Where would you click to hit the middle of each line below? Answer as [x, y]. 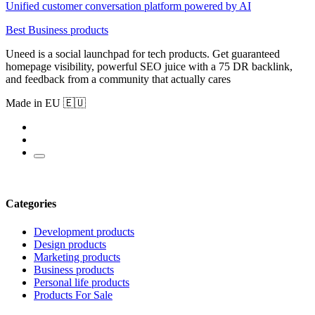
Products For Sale [73, 295]
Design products [70, 244]
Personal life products [82, 282]
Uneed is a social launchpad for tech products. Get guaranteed [143, 53]
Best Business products [57, 30]
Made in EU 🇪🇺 [46, 103]
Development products [84, 231]
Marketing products [77, 257]
